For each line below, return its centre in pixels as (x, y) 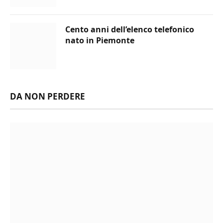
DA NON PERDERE (48, 97)
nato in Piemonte (100, 41)
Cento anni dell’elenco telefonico (130, 30)
